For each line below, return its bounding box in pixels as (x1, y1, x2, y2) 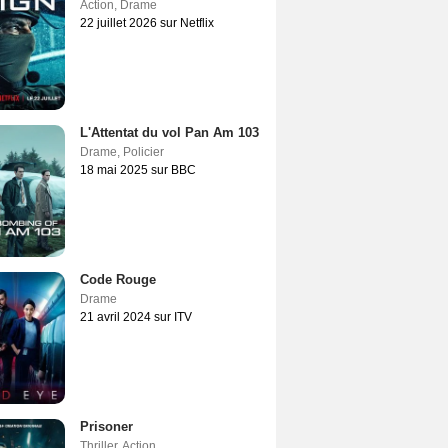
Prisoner (80, 419, 133, 434)
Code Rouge (80, 272, 156, 287)
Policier (123, 145, 164, 159)
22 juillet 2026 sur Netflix (80, 16, 214, 30)
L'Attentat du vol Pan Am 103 (80, 125, 259, 140)
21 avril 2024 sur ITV (80, 310, 192, 324)
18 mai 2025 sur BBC (80, 163, 196, 177)
